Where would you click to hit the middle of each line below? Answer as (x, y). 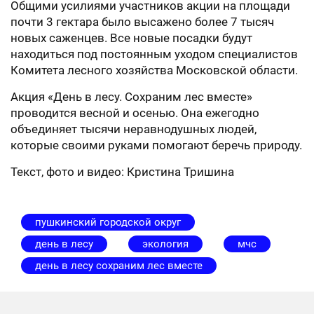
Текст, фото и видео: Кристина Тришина (122, 172)
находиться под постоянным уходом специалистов (154, 54)
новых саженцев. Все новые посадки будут (131, 38)
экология (165, 244)
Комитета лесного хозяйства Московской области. (154, 70)
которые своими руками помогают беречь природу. (156, 145)
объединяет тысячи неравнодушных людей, (134, 129)
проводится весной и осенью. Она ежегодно (135, 113)
